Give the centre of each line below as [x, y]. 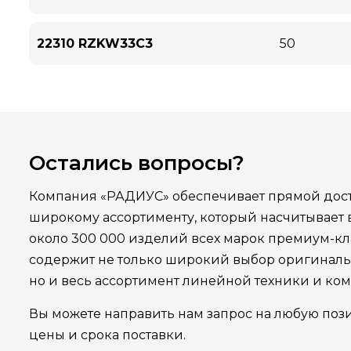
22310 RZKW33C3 [95, 43]
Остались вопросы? [137, 163]
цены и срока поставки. [107, 335]
